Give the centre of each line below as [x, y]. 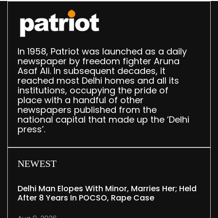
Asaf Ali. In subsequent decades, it [91, 71]
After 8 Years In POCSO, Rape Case [86, 198]
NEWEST [37, 164]
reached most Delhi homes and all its [98, 81]
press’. [31, 129]
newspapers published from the [87, 110]
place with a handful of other [81, 100]
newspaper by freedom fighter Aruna [99, 61]
